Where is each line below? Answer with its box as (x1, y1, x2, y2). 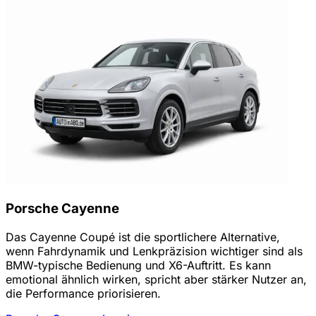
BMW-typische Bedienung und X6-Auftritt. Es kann (6, 257, 271, 272)
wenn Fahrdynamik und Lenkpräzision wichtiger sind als (6, 243, 303, 258)
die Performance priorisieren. (6, 286, 161, 300)
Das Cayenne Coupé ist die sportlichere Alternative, (6, 229, 280, 244)
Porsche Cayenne (6, 200, 119, 217)
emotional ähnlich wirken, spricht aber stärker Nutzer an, (6, 272, 307, 286)
